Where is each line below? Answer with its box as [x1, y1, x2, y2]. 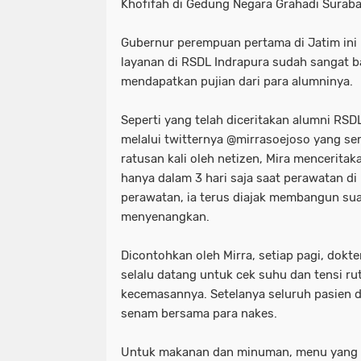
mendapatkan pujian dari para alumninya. [121, 73, 356, 89]
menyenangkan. [121, 209, 213, 224]
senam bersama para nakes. [121, 305, 280, 321]
